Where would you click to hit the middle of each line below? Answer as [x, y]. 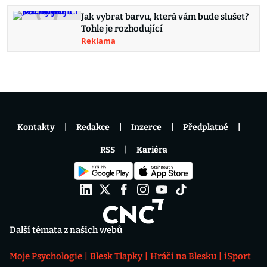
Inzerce [146, 128]
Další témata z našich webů [66, 230]
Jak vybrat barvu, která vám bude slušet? [165, 17]
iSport [237, 256]
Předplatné [206, 128]
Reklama [98, 41]
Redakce [93, 128]
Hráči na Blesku [183, 256]
